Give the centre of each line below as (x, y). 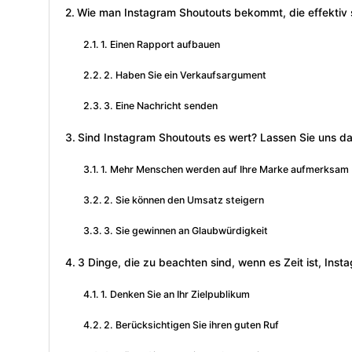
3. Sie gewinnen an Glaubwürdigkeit (186, 231)
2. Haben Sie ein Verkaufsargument (185, 75)
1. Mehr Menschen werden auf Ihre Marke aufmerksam (225, 170)
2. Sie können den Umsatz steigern (184, 200)
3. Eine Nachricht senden (161, 106)
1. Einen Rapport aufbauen (161, 45)
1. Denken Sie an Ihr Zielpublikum (176, 295)
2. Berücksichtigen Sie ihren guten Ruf (192, 325)
